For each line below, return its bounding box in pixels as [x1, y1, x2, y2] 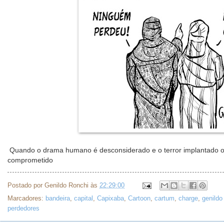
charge [178, 194, 198, 202]
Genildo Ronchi [44, 181, 88, 189]
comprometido [7, 156, 53, 164]
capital [74, 194, 93, 202]
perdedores [7, 204, 39, 212]
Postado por [7, 181, 44, 189]
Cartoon [128, 194, 150, 202]
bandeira [45, 194, 70, 202]
